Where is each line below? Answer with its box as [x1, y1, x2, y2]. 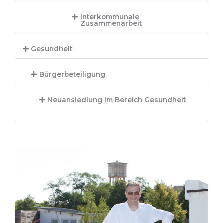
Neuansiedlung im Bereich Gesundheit [47, 95, 186, 104]
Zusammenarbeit [80, 19, 142, 27]
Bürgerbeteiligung [39, 70, 105, 78]
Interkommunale [80, 12, 139, 21]
